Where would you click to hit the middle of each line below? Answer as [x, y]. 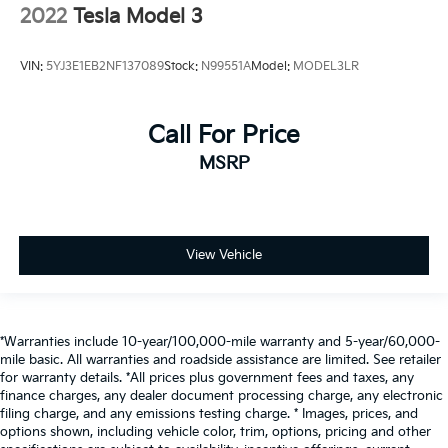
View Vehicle [224, 254]
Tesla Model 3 [138, 17]
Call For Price [224, 135]
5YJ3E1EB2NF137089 [105, 66]
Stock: [182, 66]
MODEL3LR [326, 66]
